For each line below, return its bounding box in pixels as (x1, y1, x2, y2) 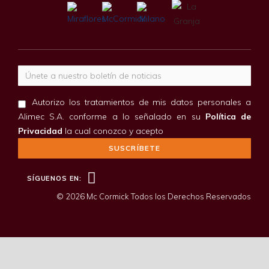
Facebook (95, 170, 136, 181)
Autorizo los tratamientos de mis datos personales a (32, 96, 251, 107)
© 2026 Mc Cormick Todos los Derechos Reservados (56, 191, 251, 201)
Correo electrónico (134, 66, 207, 77)
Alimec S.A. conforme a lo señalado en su (18, 110, 201, 122)
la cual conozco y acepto (62, 125, 163, 136)
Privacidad (18, 125, 62, 136)
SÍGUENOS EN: (27, 174, 82, 183)
